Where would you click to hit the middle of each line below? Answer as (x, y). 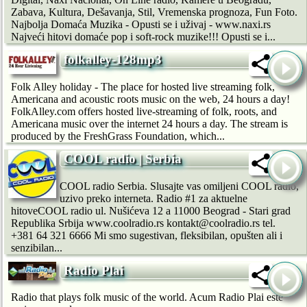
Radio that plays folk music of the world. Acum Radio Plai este (147, 297)
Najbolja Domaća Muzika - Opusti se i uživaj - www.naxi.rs (141, 25)
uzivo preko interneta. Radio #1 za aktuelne (153, 198)
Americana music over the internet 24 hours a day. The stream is (149, 123)
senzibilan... (37, 247)
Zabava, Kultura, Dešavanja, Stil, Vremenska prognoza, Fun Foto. (154, 12)
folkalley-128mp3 (113, 60)
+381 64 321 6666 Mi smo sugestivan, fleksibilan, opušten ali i (147, 235)
